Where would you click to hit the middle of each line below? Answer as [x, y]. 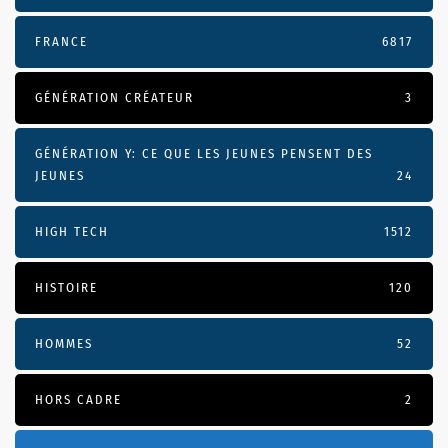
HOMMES [64, 344]
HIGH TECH [72, 232]
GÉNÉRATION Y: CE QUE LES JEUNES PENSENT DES [204, 154]
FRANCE [61, 42]
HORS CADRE [78, 400]
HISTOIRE [66, 288]
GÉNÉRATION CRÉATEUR [114, 98]
